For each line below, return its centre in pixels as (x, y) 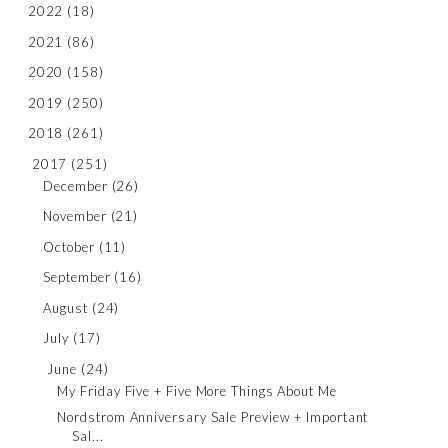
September (77, 277)
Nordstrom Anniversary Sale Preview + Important (213, 416)
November (75, 216)
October (69, 246)
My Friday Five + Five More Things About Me (197, 391)
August (65, 307)
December (75, 185)
